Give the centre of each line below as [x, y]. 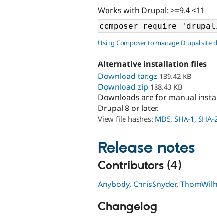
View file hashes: [126, 118]
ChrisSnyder [155, 184]
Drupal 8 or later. [128, 108]
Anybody [114, 184]
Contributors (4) [139, 165]
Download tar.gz [128, 76]
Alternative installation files [152, 64]
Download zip [123, 86]
